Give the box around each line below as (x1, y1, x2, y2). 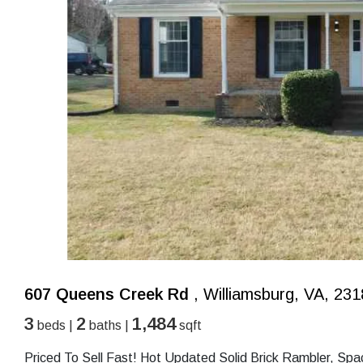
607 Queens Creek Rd (24, 285, 189, 304)
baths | (86, 318, 132, 333)
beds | (34, 318, 76, 333)
